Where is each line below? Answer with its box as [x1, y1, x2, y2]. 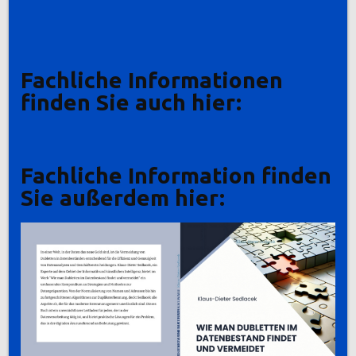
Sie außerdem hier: [21, 185, 226, 211]
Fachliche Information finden [21, 163, 332, 188]
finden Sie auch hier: [21, 89, 242, 114]
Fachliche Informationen [21, 67, 284, 92]
